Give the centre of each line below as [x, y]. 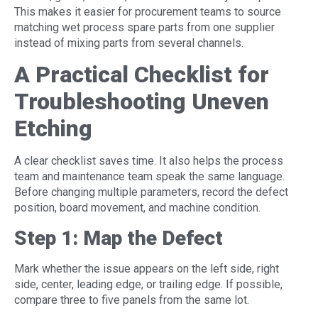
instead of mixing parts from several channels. [129, 43]
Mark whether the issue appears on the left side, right [147, 268]
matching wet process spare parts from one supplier [144, 27]
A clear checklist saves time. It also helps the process [149, 161]
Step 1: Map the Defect [119, 238]
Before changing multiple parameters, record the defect [151, 192]
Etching [53, 129]
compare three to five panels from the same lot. [132, 300]
